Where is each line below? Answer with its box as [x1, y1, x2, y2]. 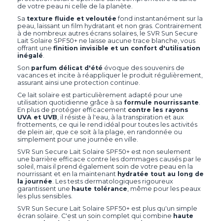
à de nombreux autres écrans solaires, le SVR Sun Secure [17, 30, 198, 37]
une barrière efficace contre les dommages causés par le [17, 155, 201, 163]
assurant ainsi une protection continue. [17, 79, 140, 87]
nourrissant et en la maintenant [17, 170, 117, 178]
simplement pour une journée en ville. [17, 136, 138, 144]
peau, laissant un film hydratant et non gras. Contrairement [17, 22, 202, 30]
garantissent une [17, 185, 72, 193]
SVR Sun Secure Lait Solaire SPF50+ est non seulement [17, 148, 191, 156]
